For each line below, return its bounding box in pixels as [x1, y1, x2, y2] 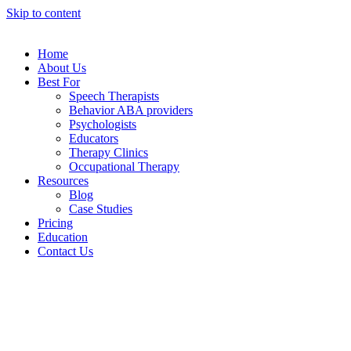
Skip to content [6, 6, 81, 20]
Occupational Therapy [69, 160, 179, 173]
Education [38, 230, 88, 244]
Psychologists [69, 118, 136, 131]
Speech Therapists [69, 89, 159, 103]
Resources [38, 174, 89, 187]
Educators [69, 132, 118, 145]
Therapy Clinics [69, 146, 148, 159]
